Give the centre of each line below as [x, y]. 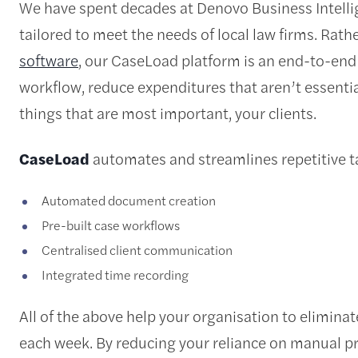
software [49, 60]
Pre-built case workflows [111, 225]
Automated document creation [129, 200]
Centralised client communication [137, 249]
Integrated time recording [115, 274]
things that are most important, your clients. [168, 112]
